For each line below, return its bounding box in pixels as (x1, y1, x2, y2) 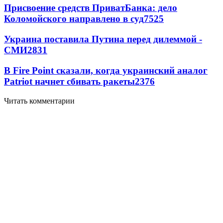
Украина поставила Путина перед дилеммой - (4, 34, 202, 45)
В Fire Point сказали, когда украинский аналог (4, 65, 208, 76)
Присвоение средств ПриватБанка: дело (4, 2, 177, 13)
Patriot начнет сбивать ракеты (4, 76, 135, 87)
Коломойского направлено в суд (4, 13, 144, 24)
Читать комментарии (4, 96, 75, 105)
